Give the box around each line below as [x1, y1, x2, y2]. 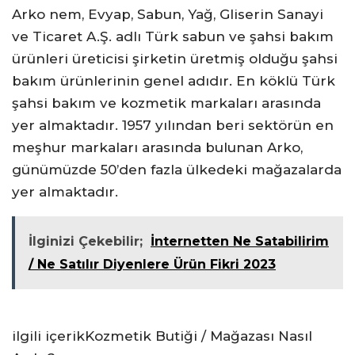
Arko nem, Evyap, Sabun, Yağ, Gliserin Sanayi [12, 6, 323, 22]
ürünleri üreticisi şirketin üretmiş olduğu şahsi [12, 51, 338, 67]
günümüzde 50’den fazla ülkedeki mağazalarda [12, 162, 342, 177]
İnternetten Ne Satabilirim [151, 234, 329, 249]
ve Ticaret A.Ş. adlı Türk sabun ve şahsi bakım [12, 29, 334, 44]
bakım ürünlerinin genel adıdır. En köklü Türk [12, 73, 335, 89]
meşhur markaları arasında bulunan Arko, [12, 139, 303, 155]
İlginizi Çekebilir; [29, 234, 143, 249]
